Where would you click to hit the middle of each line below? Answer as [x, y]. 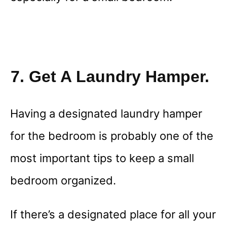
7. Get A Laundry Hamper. [110, 77]
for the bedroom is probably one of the [112, 136]
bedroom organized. [63, 181]
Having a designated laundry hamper [106, 114]
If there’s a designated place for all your [113, 215]
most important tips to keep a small [102, 158]
